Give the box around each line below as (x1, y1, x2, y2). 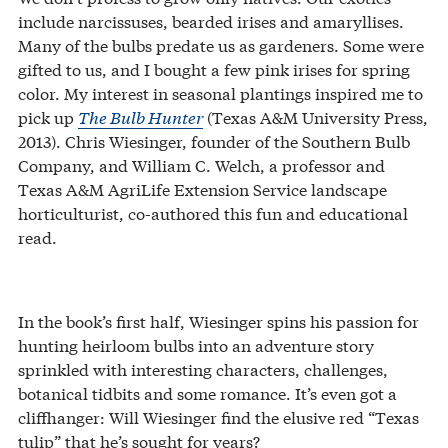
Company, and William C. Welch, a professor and (18, 152, 385, 176)
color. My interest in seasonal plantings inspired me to (18, 80, 423, 104)
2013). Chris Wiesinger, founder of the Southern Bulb (18, 128, 410, 152)
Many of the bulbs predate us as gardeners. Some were (18, 32, 424, 56)
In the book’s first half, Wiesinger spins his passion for (18, 308, 419, 332)
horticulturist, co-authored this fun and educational (18, 200, 408, 224)
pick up (18, 104, 78, 128)
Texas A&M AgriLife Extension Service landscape (18, 176, 387, 200)
